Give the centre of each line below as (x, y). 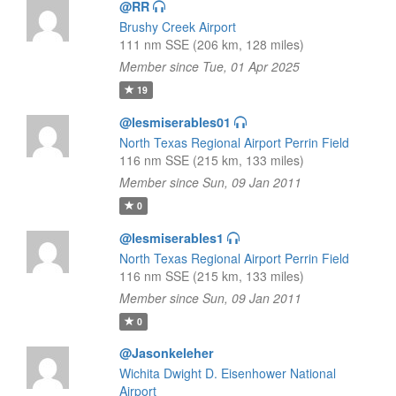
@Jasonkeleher (166, 353)
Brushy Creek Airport (177, 27)
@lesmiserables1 (171, 238)
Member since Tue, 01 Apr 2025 (209, 66)
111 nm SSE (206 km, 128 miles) (211, 44)
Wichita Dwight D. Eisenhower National (227, 373)
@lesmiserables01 (175, 122)
